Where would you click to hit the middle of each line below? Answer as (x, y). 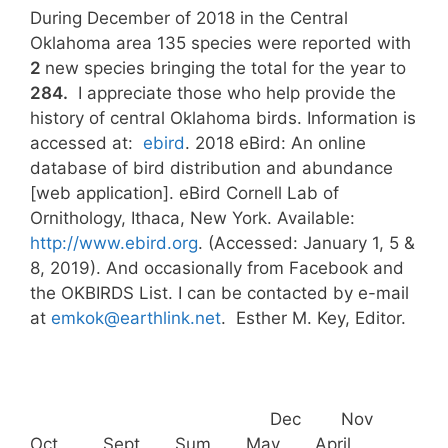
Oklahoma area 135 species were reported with (220, 43)
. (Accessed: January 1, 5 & (306, 243)
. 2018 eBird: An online (275, 143)
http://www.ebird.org (114, 243)
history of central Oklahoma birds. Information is (223, 118)
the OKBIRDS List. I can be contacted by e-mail (219, 293)
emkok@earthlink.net (136, 318)
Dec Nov (219, 419)
